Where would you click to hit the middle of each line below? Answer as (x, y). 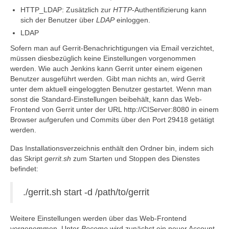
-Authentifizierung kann (169, 10)
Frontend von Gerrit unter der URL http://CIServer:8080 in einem (114, 109)
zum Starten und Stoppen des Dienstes (135, 158)
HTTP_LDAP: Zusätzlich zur (67, 10)
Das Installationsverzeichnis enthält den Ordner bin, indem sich (112, 148)
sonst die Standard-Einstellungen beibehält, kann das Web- (106, 99)
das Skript (27, 158)
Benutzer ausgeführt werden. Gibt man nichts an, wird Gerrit (108, 79)
